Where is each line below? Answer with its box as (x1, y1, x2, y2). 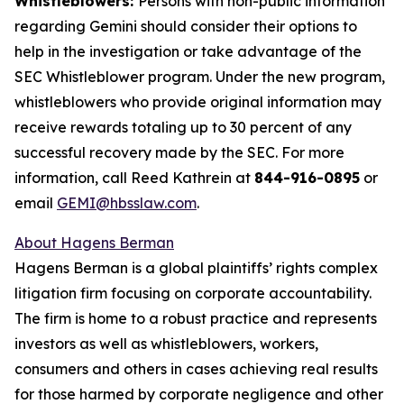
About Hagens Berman (14, 234, 174, 252)
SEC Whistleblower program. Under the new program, (14, 68, 385, 86)
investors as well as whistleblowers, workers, (14, 335, 318, 353)
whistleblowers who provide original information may (14, 93, 381, 111)
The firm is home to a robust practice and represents (14, 309, 377, 327)
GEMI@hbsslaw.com (57, 194, 197, 212)
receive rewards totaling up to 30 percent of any (14, 118, 352, 136)
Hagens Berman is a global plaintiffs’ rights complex (14, 259, 378, 277)
